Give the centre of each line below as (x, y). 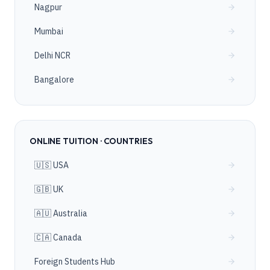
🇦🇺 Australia (61, 213)
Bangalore (54, 80)
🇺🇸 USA (52, 165)
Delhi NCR (52, 55)
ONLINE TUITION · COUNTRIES (91, 141)
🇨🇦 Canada (58, 237)
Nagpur (48, 7)
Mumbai (49, 31)
